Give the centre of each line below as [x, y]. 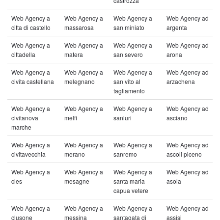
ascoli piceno [184, 154]
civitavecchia [28, 154]
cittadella [23, 54]
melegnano [80, 81]
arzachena [181, 81]
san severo [128, 54]
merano [75, 154]
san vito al [127, 81]
